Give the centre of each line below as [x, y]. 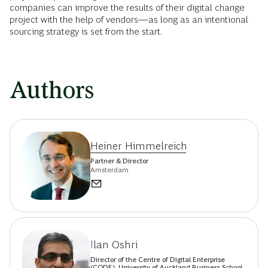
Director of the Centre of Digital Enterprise [158, 260]
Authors [52, 90]
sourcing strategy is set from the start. [86, 32]
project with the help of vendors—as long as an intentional [129, 20]
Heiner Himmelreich [139, 146]
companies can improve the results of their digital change [127, 8]
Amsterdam [109, 170]
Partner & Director [119, 161]
